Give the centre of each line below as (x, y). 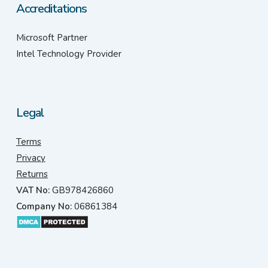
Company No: (44, 206)
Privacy (31, 158)
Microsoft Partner (51, 38)
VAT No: (33, 190)
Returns (32, 174)
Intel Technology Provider (68, 54)
